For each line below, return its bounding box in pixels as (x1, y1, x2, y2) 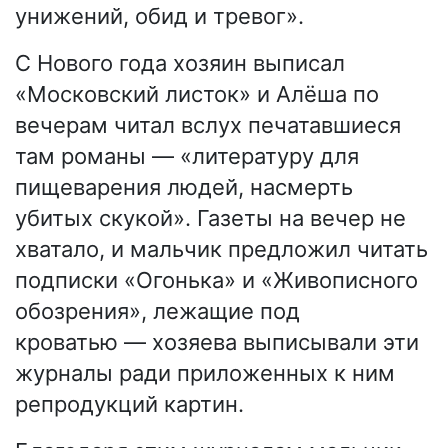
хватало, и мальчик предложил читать (15, 236, 428, 263)
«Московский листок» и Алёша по (15, 81, 379, 108)
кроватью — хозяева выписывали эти (15, 329, 419, 356)
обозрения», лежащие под (15, 298, 300, 325)
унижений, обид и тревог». (15, 3, 304, 30)
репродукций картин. (15, 391, 244, 418)
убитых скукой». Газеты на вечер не (15, 205, 406, 232)
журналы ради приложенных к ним (15, 360, 395, 387)
